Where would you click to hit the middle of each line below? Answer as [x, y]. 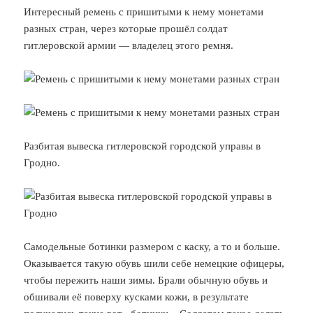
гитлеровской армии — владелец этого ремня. [129, 45]
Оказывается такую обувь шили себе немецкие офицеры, [154, 263]
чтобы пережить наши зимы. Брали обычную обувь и [146, 280]
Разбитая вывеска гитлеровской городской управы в [143, 146]
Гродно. [42, 162]
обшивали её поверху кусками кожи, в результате [137, 297]
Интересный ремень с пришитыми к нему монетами [144, 12]
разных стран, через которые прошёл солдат [126, 28]
